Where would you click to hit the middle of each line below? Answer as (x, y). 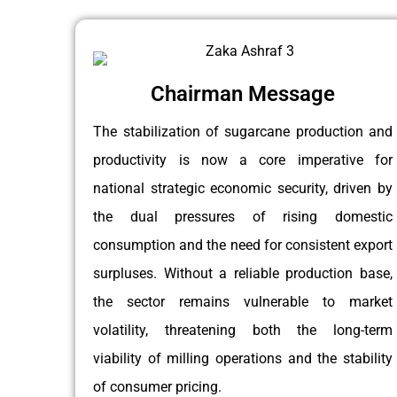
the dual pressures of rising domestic (243, 217)
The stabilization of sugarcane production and (243, 132)
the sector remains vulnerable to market (243, 302)
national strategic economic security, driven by (243, 188)
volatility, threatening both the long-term (243, 330)
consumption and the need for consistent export (243, 245)
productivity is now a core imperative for (243, 160)
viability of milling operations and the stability (243, 358)
